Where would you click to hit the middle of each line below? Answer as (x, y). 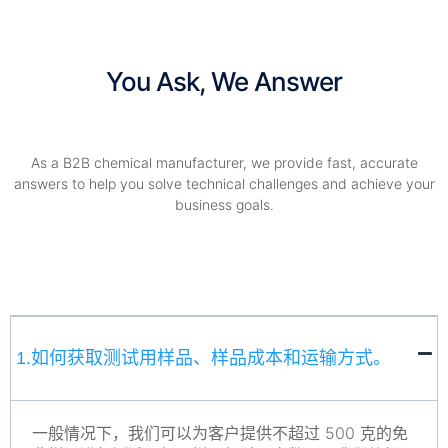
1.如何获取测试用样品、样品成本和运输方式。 (203, 357)
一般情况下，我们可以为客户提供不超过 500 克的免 (220, 433)
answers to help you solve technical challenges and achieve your (224, 183)
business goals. (224, 204)
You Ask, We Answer (224, 82)
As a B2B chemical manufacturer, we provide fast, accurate (224, 162)
